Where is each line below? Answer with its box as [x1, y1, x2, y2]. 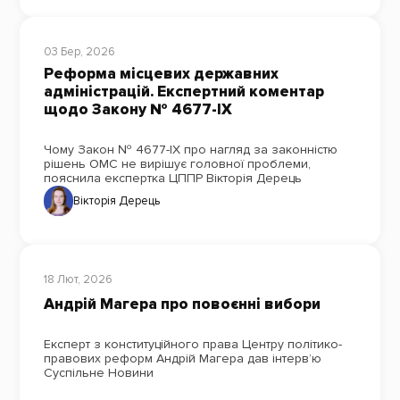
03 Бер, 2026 [43, 44, 115, 59]
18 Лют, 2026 [43, 271, 112, 287]
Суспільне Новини [43, 364, 154, 380]
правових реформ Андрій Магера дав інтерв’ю [43, 350, 321, 366]
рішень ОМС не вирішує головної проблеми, [43, 156, 311, 172]
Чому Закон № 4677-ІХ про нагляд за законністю [43, 142, 337, 158]
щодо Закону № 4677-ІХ [43, 100, 232, 120]
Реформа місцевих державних [43, 64, 279, 84]
